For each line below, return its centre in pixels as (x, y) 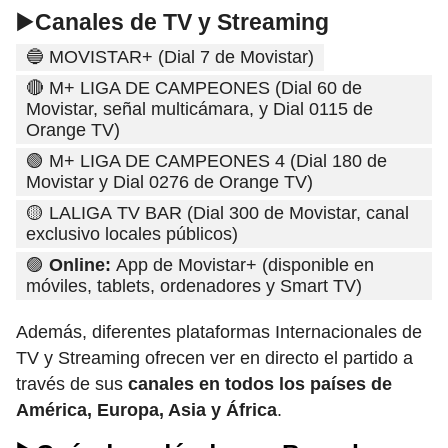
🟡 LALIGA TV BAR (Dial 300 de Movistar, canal (217, 213)
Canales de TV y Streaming (182, 22)
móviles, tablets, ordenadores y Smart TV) (194, 286)
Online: (80, 265)
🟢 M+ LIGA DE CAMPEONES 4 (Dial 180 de (206, 161)
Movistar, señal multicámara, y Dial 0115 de (199, 109)
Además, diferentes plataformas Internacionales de (219, 332)
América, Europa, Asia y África (146, 410)
